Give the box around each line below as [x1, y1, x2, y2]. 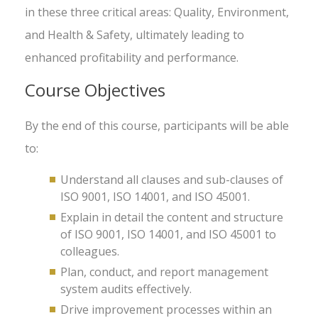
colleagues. [60, 243, 119, 259]
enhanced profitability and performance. [25, 50, 238, 65]
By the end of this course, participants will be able [25, 118, 289, 133]
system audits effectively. [60, 281, 192, 297]
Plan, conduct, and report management [60, 264, 268, 280]
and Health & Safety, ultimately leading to [25, 27, 244, 43]
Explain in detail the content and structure [60, 209, 283, 225]
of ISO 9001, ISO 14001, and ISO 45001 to [60, 226, 276, 242]
